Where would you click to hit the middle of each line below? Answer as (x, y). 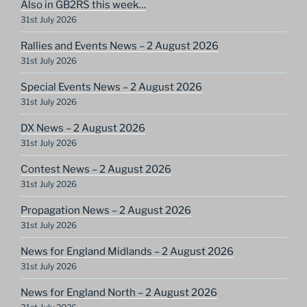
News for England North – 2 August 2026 (119, 292)
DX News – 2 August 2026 (83, 128)
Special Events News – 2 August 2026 (111, 87)
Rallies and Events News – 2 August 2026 (120, 46)
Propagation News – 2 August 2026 (106, 210)
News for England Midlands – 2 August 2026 (127, 251)
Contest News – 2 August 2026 (96, 169)
